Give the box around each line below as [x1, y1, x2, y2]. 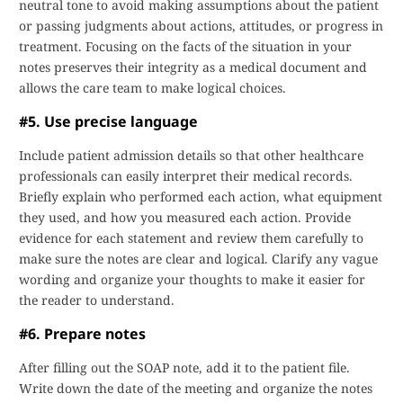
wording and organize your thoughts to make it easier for [19, 271, 365, 288]
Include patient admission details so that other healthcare [19, 147, 363, 164]
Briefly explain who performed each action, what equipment [19, 188, 382, 205]
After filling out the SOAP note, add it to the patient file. [19, 359, 350, 376]
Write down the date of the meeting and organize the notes [19, 380, 372, 397]
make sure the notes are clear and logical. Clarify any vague [19, 250, 378, 267]
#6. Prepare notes [19, 324, 146, 344]
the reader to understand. [19, 291, 175, 309]
